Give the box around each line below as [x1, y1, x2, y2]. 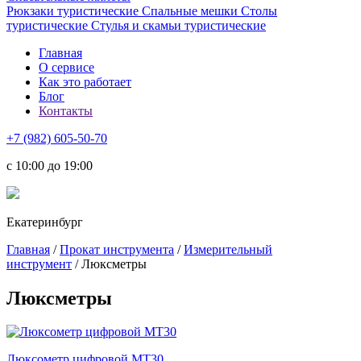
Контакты [39, 103, 93, 118]
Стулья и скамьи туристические [91, 18, 266, 32]
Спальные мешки [142, 3, 241, 18]
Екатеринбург [6, 214, 83, 229]
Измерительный [184, 242, 272, 256]
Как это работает [39, 74, 131, 89]
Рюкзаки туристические [6, 3, 142, 18]
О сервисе [39, 60, 94, 74]
